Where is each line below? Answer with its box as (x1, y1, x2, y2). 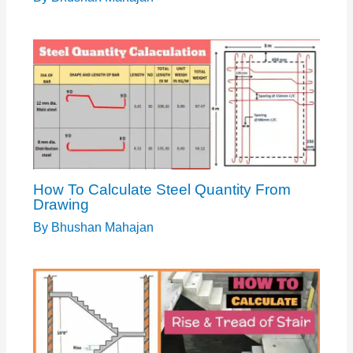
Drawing (32, 195, 89, 213)
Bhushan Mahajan (50, 220, 154, 234)
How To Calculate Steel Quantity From (32, 180, 291, 198)
